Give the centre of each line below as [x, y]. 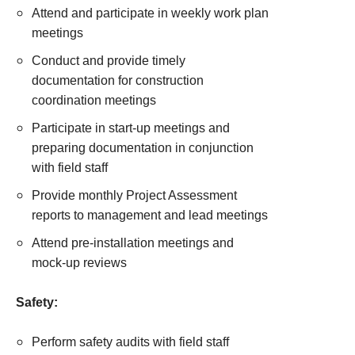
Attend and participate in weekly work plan [150, 13]
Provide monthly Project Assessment [134, 195]
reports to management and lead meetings [150, 215]
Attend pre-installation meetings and [133, 243]
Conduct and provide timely [109, 61]
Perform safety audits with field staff [130, 342]
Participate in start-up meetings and [131, 128]
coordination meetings [94, 100]
